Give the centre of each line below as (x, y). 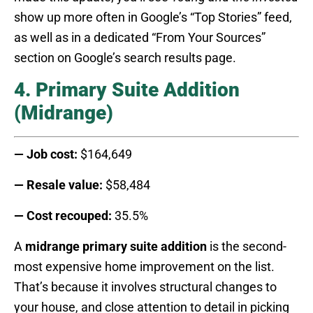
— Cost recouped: (63, 216)
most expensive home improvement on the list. (144, 267)
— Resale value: (58, 185)
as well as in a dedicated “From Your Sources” (140, 38)
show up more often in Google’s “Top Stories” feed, (153, 17)
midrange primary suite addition (116, 247)
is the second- (247, 247)
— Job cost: (46, 154)
